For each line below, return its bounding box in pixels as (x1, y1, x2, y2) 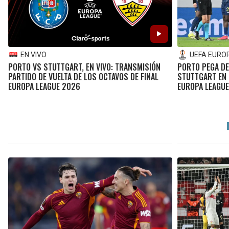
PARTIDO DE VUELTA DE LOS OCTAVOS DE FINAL (8, 70, 158, 83)
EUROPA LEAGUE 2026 (8, 80, 80, 93)
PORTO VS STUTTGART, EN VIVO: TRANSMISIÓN (8, 60, 161, 73)
